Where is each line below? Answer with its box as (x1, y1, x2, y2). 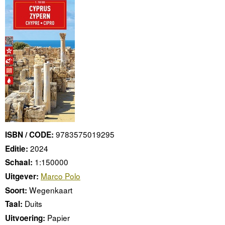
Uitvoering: (5, 212, 45, 224)
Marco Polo (41, 170, 80, 181)
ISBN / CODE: (5, 129, 54, 140)
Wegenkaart (29, 184, 72, 195)
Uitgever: (5, 171, 39, 182)
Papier (47, 212, 70, 223)
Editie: (5, 143, 28, 154)
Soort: (5, 184, 27, 196)
